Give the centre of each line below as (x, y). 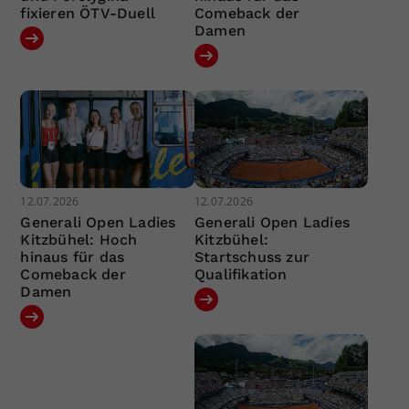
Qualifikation (241, 275)
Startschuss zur (252, 257)
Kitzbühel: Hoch (79, 240)
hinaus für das (73, 257)
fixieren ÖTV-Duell (88, 13)
